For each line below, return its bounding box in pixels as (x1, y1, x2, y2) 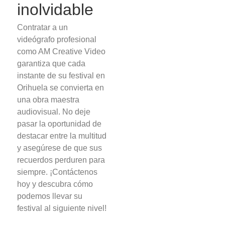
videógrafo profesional (17, 35, 97, 44)
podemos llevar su (17, 191, 83, 200)
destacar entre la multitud (17, 131, 107, 140)
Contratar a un (17, 23, 68, 32)
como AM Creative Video (17, 47, 106, 56)
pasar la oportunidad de (17, 119, 102, 128)
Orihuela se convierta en (17, 83, 104, 92)
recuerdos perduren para (17, 155, 105, 164)
